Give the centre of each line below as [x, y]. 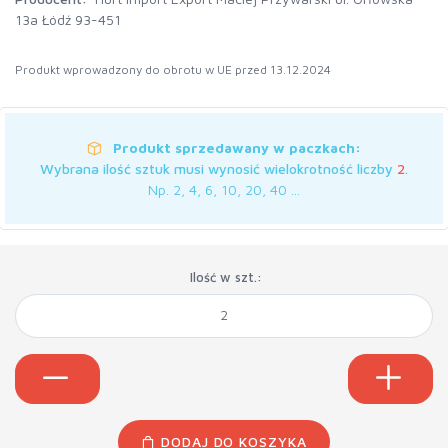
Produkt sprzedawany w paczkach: [237, 147]
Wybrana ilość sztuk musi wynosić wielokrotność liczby [218, 168]
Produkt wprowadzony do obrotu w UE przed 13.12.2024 [173, 69]
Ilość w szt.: [225, 276]
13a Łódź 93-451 [68, 19]
